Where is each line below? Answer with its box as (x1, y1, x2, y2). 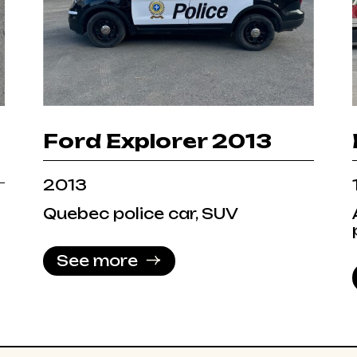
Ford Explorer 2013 (43, 128, 272, 153)
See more (57, 251, 138, 269)
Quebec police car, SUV (43, 204, 238, 222)
